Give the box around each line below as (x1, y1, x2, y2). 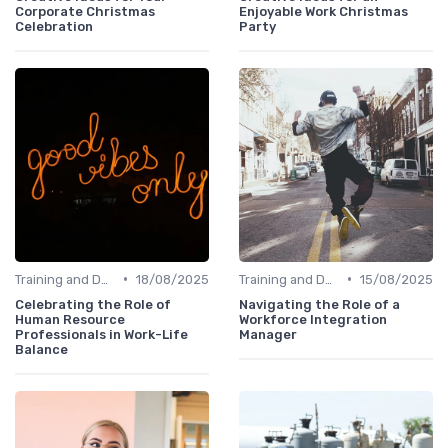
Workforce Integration (239, 311, 387, 327)
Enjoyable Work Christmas (239, 3, 408, 19)
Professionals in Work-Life (15, 326, 188, 342)
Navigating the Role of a (239, 296, 400, 312)
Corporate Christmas (15, 3, 155, 19)
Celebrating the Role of (15, 296, 171, 312)
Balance (15, 341, 68, 357)
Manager (239, 326, 297, 342)
